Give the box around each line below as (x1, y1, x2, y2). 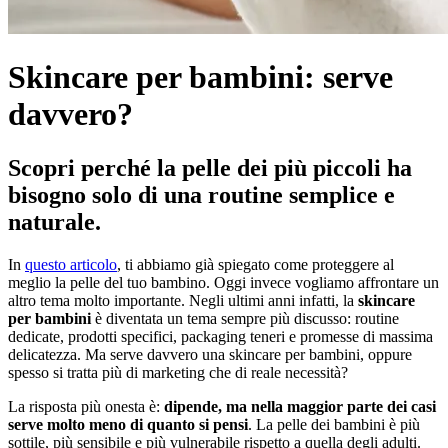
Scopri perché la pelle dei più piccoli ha (8, 154, 412, 181)
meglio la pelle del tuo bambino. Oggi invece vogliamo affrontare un (8, 273, 439, 291)
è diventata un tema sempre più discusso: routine (91, 309, 399, 327)
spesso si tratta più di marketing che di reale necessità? (8, 363, 348, 381)
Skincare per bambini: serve (8, 59, 393, 96)
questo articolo (25, 255, 117, 273)
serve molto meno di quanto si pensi (8, 415, 248, 433)
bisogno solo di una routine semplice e (8, 181, 395, 208)
